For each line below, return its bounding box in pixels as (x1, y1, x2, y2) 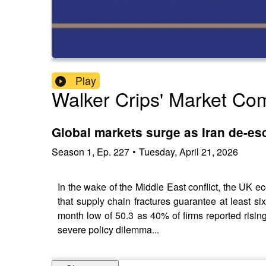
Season (52, 144, 84, 159)
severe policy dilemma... (58, 222, 159, 236)
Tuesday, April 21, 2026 (139, 144, 238, 159)
